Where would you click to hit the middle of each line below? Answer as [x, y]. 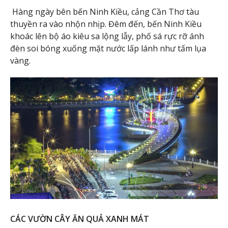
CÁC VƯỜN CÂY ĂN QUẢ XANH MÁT [80, 219]
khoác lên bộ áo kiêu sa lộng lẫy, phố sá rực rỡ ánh [107, 36]
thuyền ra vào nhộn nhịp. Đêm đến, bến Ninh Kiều [106, 24]
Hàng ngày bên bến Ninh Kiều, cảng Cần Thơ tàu [105, 12]
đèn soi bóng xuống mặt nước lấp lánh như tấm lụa [108, 48]
